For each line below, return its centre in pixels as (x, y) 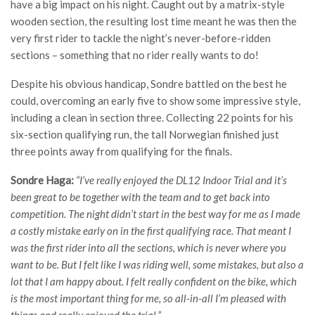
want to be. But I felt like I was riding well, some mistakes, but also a (157, 265)
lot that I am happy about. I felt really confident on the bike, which (154, 282)
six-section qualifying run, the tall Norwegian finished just (145, 135)
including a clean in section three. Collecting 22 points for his (152, 118)
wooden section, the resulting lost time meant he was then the (154, 21)
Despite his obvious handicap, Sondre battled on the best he (149, 84)
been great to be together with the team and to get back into (140, 197)
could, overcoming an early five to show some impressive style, (155, 101)
